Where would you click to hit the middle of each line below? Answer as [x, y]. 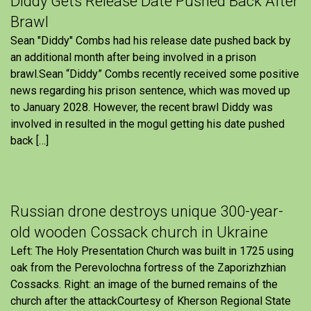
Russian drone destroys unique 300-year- [147, 212]
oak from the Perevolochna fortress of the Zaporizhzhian [148, 268]
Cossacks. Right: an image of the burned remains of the [144, 285]
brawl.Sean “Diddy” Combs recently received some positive [155, 74]
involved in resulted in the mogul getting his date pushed [148, 124]
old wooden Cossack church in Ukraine [139, 233]
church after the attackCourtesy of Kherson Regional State [151, 301]
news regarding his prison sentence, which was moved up [150, 91]
